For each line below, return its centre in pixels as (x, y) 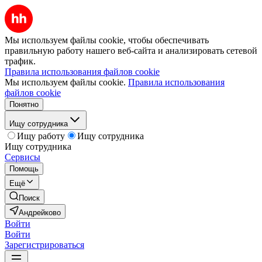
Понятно (24, 104)
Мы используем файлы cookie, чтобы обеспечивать (107, 40)
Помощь (24, 169)
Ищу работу (41, 136)
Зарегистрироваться (44, 245)
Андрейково (40, 213)
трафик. (20, 61)
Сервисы (23, 157)
